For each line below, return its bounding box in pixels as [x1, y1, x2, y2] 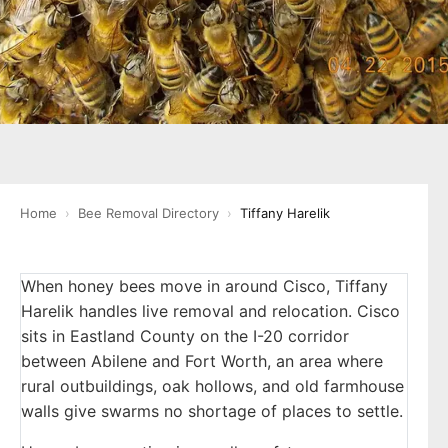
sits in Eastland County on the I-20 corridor [21, 326, 349, 346]
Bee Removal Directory [78, 205, 219, 221]
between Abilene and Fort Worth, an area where [21, 351, 383, 371]
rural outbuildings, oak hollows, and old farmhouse [21, 376, 404, 396]
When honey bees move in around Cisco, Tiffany [21, 276, 388, 296]
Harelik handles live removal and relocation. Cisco [21, 301, 400, 321]
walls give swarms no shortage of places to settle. [21, 401, 403, 421]
